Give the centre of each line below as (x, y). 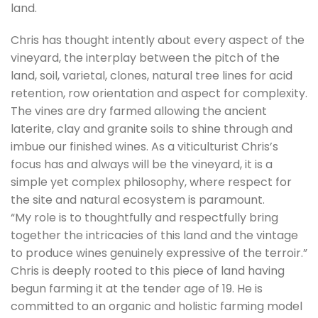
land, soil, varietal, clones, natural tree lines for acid (152, 76)
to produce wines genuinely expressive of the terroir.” (159, 253)
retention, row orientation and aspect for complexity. (159, 94)
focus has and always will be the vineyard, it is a (142, 165)
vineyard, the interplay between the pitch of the (145, 58)
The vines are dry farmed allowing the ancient (139, 111)
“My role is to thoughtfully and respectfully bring (144, 218)
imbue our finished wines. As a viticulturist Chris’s (144, 147)
